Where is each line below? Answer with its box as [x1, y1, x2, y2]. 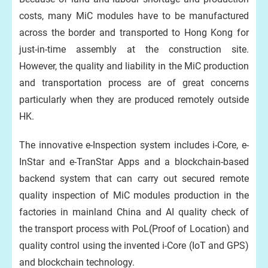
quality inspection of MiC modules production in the [19, 190, 249, 201]
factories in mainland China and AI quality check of [19, 206, 249, 218]
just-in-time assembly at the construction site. [19, 44, 249, 55]
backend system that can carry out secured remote [19, 173, 249, 184]
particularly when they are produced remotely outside [19, 94, 249, 105]
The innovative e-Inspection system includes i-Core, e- [19, 139, 249, 151]
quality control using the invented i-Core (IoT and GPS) [19, 240, 249, 251]
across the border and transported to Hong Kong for [19, 27, 249, 38]
